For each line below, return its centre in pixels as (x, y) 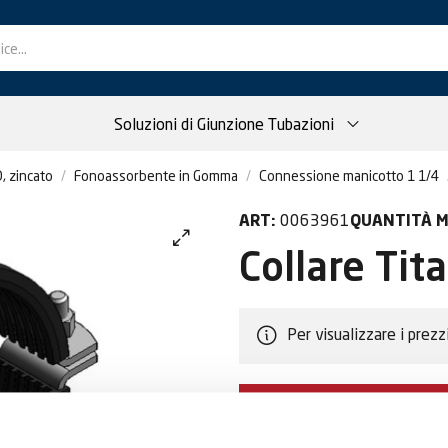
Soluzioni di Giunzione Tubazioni (224, 123)
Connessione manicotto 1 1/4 (349, 175)
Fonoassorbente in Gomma (156, 175)
